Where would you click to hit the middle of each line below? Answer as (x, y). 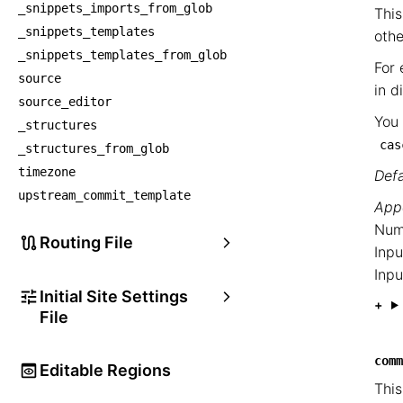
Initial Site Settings (113, 296)
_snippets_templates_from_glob (122, 55)
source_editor (65, 102)
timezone (47, 172)
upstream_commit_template (104, 195)
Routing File (86, 242)
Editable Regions (105, 370)
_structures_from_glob (94, 148)
